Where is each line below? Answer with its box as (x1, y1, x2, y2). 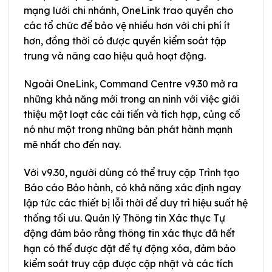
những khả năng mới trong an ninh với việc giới (24, 93, 239, 106)
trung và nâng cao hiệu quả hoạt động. (24, 50, 206, 63)
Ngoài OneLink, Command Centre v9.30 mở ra (24, 78, 238, 90)
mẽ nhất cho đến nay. (24, 138, 121, 151)
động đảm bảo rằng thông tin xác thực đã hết (24, 226, 235, 239)
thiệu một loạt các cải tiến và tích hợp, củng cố (24, 108, 240, 121)
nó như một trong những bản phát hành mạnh (24, 123, 233, 136)
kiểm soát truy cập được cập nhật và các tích (24, 257, 233, 270)
